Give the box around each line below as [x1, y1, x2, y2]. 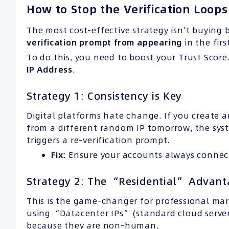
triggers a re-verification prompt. [27, 134, 170, 146]
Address [34, 64, 73, 76]
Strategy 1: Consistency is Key [27, 89, 182, 104]
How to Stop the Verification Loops [27, 1, 228, 17]
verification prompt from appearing [27, 37, 182, 49]
